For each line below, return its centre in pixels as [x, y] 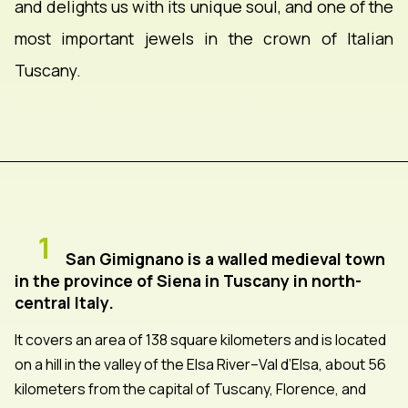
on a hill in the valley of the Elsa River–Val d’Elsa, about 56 [200, 364]
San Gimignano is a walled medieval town [225, 258]
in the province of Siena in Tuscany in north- [188, 280]
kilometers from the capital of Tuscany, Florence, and [190, 388]
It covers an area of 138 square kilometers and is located [200, 339]
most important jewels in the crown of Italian [204, 39]
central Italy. [64, 302]
